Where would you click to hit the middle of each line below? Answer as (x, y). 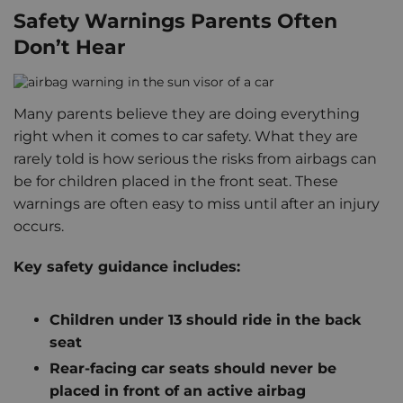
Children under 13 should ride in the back (205, 320)
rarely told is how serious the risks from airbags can (195, 159)
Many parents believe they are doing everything (187, 114)
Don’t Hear (69, 47)
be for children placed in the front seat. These (176, 182)
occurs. (39, 227)
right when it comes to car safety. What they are (186, 137)
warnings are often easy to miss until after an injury (197, 204)
